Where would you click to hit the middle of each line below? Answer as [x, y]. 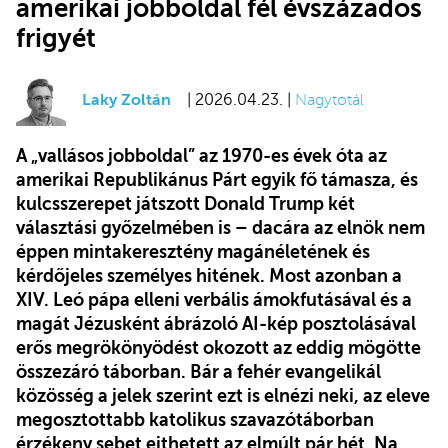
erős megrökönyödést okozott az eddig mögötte [218, 347]
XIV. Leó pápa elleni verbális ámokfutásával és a [214, 299]
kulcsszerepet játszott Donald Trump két [185, 203]
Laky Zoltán [126, 100]
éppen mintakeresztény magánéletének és [193, 251]
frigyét [56, 38]
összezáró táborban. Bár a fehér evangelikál [198, 371]
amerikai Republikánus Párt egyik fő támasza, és [217, 179]
